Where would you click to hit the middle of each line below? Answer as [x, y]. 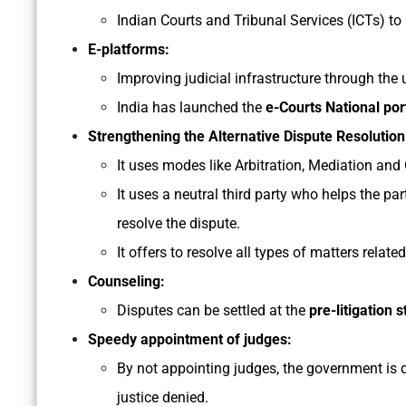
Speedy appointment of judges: [190, 340]
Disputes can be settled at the [213, 311]
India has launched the [189, 108]
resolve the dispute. [179, 224]
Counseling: [126, 282]
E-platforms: [129, 50]
